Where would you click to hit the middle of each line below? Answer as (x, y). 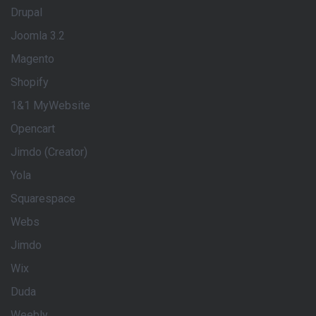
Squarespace (43, 199)
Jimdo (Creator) (49, 152)
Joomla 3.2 (38, 36)
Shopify (30, 82)
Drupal (26, 12)
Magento (32, 59)
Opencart (33, 129)
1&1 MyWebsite (50, 105)
